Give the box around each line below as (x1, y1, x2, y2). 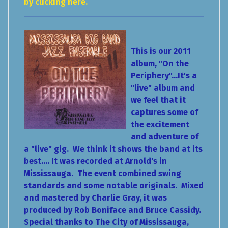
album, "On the (131, 59, 189, 69)
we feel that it (131, 95, 186, 105)
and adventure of (131, 132, 198, 142)
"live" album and (131, 83, 195, 93)
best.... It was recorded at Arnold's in (24, 156, 167, 166)
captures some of (131, 107, 198, 118)
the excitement (131, 120, 189, 130)
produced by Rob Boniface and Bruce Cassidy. (24, 205, 203, 215)
